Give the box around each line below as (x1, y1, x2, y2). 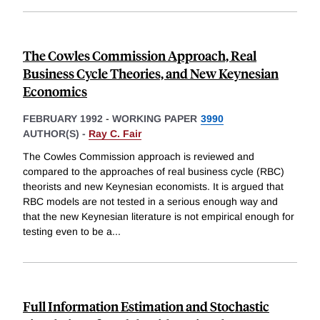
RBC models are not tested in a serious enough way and (23, 195, 278, 207)
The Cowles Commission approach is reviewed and (23, 150, 254, 162)
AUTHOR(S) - (23, 128, 89, 140)
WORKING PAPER (112, 113, 197, 125)
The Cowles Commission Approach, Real (23, 46, 256, 65)
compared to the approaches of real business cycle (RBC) (23, 165, 284, 177)
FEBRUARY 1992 (23, 113, 103, 125)
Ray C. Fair (89, 128, 141, 140)
